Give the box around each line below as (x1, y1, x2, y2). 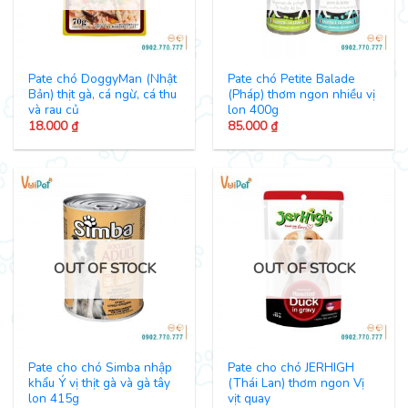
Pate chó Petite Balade (228, 69, 356, 87)
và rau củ (28, 100, 80, 118)
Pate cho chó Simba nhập (28, 359, 173, 377)
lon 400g (228, 100, 280, 118)
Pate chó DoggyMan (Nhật (28, 69, 178, 87)
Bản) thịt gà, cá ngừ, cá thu (28, 85, 178, 103)
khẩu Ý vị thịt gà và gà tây (28, 374, 171, 393)
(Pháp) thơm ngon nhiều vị (228, 85, 376, 103)
